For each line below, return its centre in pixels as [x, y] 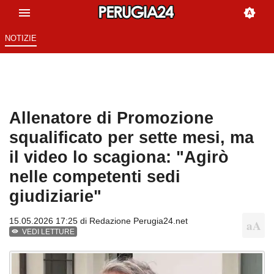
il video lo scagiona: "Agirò [119, 157]
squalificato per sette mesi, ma [131, 138]
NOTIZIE [20, 39]
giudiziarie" [55, 196]
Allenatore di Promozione [111, 118]
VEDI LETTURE [49, 232]
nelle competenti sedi [95, 177]
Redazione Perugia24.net [139, 221]
